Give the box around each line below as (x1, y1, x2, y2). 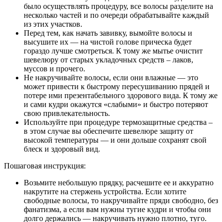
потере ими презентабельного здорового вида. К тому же (24, 91, 218, 100)
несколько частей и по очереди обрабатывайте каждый (24, 11, 209, 20)
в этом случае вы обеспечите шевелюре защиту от (24, 127, 193, 136)
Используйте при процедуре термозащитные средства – (24, 118, 213, 127)
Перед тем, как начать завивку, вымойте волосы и (24, 29, 192, 38)
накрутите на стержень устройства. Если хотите (24, 187, 186, 196)
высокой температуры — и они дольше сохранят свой (24, 136, 207, 145)
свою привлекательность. (24, 109, 110, 118)
